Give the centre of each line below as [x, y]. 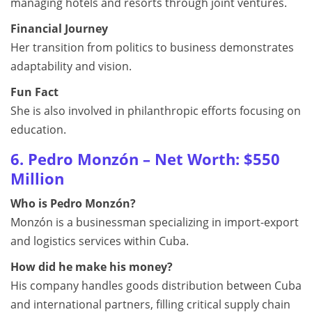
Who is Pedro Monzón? [73, 203]
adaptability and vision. [71, 66]
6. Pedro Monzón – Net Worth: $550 [145, 159]
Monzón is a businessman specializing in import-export [155, 222]
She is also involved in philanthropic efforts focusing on [156, 111]
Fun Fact [34, 92]
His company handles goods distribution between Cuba [156, 286]
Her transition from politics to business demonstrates [152, 47]
